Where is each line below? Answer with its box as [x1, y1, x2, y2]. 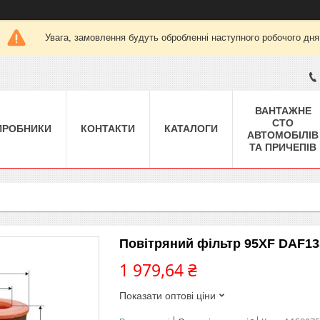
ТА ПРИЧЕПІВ [249, 141, 316, 153]
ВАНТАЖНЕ [254, 104, 311, 116]
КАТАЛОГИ [164, 122, 218, 134]
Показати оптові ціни [119, 289, 216, 301]
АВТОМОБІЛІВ [247, 129, 319, 141]
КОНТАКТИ [81, 122, 135, 134]
